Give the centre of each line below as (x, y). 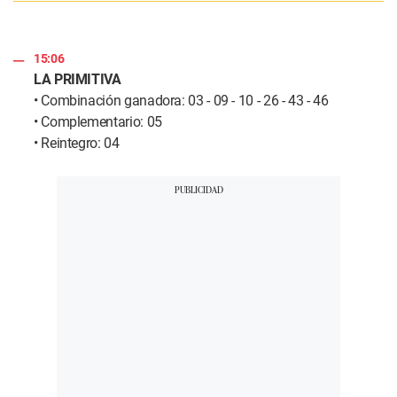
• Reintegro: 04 (77, 144)
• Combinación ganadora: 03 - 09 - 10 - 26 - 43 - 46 (181, 101)
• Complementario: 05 (98, 122)
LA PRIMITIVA (78, 80)
